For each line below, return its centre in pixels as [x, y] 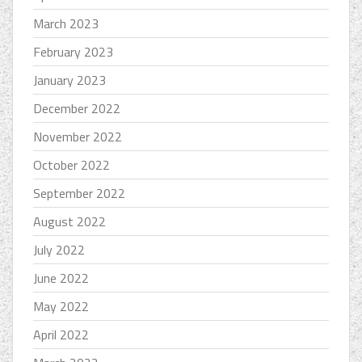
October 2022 [72, 165]
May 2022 [61, 307]
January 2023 [69, 80]
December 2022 [77, 109]
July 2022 [59, 250]
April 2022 [61, 335]
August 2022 [69, 222]
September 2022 [79, 194]
